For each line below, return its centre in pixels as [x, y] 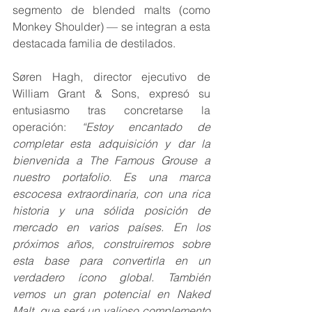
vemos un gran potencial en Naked [111, 294]
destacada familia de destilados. [94, 44]
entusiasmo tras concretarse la [111, 110]
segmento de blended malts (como [111, 10]
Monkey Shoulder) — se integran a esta [111, 27]
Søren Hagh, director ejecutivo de [111, 77]
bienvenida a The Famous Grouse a [111, 161]
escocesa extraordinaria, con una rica [111, 194]
